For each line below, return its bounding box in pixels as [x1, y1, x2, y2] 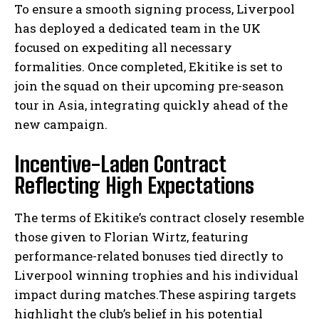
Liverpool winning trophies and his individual [14, 267, 298, 284]
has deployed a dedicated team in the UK [14, 20, 261, 37]
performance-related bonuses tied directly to [14, 248, 283, 265]
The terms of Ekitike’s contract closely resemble [14, 209, 304, 226]
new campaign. [14, 116, 108, 133]
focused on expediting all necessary [14, 39, 232, 56]
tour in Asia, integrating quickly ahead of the [14, 97, 288, 114]
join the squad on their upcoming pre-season [14, 78, 284, 95]
